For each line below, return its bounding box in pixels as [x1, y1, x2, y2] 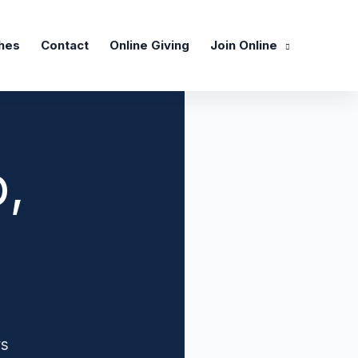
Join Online [210, 38, 277, 53]
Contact [41, 38, 89, 53]
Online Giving [109, 38, 189, 53]
